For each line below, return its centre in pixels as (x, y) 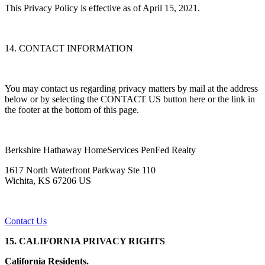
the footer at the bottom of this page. (72, 110)
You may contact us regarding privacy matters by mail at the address (131, 89)
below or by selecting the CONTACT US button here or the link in (130, 99)
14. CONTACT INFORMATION (69, 49)
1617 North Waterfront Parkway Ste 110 (80, 170)
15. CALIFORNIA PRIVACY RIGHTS (85, 241)
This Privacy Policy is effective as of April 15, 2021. (104, 8)
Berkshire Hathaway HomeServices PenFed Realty (101, 150)
